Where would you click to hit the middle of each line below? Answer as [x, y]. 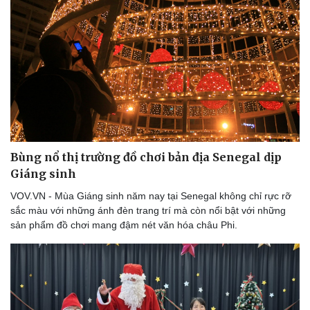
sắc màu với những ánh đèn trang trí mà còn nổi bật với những [148, 211]
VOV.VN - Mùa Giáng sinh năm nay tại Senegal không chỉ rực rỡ [151, 196]
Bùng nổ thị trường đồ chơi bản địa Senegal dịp [146, 157]
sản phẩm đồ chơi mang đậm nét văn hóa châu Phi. [124, 225]
